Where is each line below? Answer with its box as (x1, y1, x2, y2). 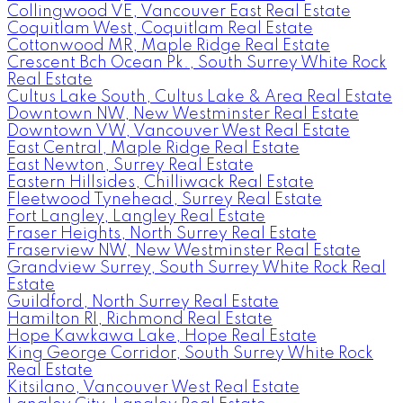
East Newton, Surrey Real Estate (7, 157, 254, 174)
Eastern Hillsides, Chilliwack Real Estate (7, 174, 314, 191)
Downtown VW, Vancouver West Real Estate (7, 122, 350, 139)
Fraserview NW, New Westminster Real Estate (7, 242, 361, 259)
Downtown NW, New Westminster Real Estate (7, 105, 359, 122)
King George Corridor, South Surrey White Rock (7, 345, 373, 362)
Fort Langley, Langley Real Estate (7, 208, 265, 225)
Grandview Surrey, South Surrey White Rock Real (7, 259, 386, 276)
